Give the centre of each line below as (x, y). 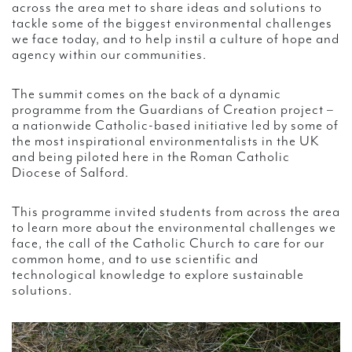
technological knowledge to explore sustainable (158, 275)
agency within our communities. (109, 55)
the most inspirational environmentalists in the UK (165, 142)
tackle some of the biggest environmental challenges (172, 24)
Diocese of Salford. (70, 173)
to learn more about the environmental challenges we (174, 228)
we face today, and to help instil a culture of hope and (176, 40)
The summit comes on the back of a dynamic (147, 95)
